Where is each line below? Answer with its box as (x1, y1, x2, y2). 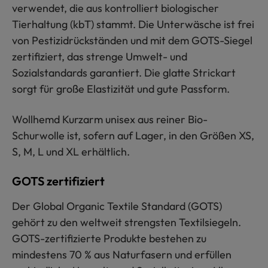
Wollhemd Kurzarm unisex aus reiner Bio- (12, 112, 208, 126)
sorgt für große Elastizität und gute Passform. (12, 81, 230, 96)
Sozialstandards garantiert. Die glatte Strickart (12, 65, 236, 80)
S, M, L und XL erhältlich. (12, 144, 130, 159)
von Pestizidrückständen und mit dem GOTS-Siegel (12, 33, 252, 47)
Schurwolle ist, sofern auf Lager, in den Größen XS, (12, 128, 254, 142)
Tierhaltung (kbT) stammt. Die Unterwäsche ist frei (12, 17, 254, 31)
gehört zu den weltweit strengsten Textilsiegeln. (12, 215, 241, 229)
